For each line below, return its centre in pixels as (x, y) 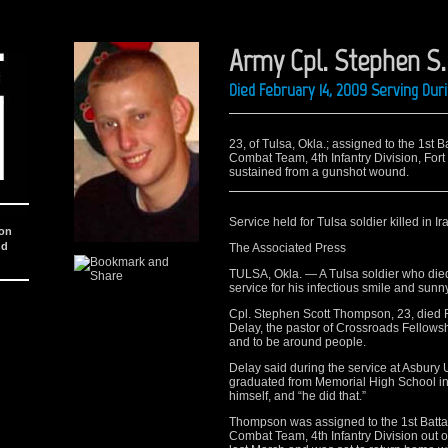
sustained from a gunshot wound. (319, 172)
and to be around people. (297, 342)
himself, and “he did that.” (297, 396)
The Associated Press (287, 248)
